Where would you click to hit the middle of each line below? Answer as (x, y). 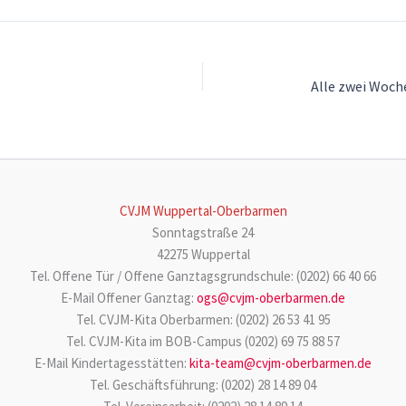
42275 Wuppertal (203, 254)
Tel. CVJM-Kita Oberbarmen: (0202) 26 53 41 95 (203, 319)
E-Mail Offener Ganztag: (129, 297)
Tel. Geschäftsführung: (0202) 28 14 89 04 (203, 384)
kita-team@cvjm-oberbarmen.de (280, 362)
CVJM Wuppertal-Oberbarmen (203, 210)
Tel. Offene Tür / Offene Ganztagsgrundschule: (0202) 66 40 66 (203, 275)
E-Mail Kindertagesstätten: (112, 362)
